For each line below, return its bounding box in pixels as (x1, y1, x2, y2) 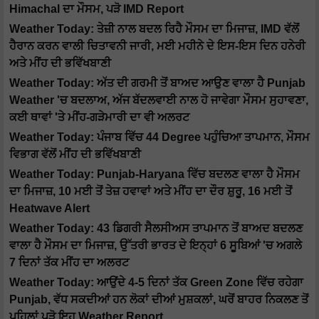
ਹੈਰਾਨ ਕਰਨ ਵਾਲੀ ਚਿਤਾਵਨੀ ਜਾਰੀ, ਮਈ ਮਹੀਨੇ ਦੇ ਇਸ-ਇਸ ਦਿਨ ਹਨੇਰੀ (9, 40, 305, 53)
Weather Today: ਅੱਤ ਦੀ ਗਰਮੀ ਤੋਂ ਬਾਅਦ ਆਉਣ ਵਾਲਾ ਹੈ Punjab (9, 77, 305, 90)
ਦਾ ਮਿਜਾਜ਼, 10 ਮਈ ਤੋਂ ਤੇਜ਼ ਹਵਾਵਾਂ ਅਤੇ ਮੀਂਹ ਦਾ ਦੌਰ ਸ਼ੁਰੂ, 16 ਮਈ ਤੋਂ (9, 185, 292, 198)
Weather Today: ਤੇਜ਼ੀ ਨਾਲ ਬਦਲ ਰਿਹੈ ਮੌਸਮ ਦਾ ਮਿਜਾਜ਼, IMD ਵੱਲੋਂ (9, 23, 299, 36)
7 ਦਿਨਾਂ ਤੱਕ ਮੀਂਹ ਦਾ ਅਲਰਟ (9, 256, 129, 269)
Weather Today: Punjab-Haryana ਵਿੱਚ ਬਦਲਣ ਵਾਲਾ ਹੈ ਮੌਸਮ (9, 168, 300, 181)
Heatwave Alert (9, 202, 90, 215)
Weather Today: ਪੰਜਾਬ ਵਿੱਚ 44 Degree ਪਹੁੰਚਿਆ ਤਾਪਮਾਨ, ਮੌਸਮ (9, 131, 310, 144)
